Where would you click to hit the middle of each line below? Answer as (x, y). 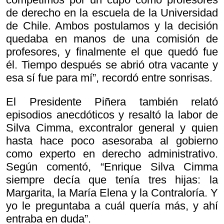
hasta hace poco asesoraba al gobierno (112, 141)
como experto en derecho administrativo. (112, 154)
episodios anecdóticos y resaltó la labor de (112, 115)
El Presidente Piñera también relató (112, 102)
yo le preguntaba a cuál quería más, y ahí (112, 206)
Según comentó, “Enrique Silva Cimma (112, 167)
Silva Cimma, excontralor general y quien (112, 128)
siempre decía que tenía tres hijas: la (112, 180)
